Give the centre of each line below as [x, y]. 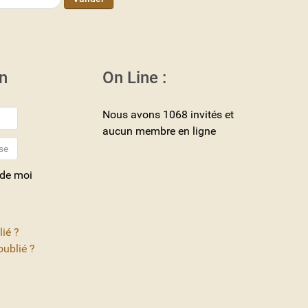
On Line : [134, 78]
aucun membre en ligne [159, 131]
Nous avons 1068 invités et [168, 115]
